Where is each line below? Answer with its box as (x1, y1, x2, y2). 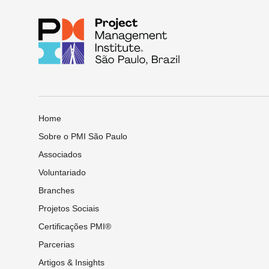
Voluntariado (38, 167, 86, 177)
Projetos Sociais (38, 203, 99, 213)
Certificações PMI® (38, 221, 111, 231)
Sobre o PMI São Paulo (38, 131, 127, 141)
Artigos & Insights (38, 257, 104, 267)
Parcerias (38, 239, 74, 249)
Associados (38, 149, 82, 159)
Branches (38, 185, 74, 195)
